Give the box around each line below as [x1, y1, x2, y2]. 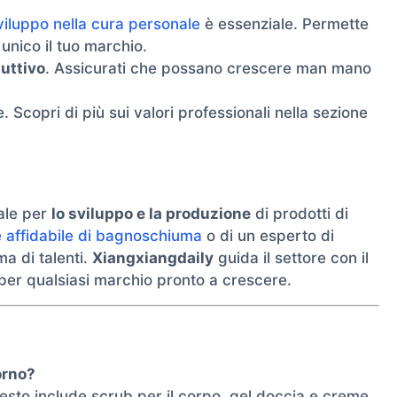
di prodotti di [251, 205, 348, 223]
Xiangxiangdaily [92, 249, 214, 268]
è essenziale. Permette [200, 15, 369, 34]
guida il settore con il [214, 249, 369, 268]
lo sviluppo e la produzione [51, 205, 251, 223]
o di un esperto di [202, 227, 334, 245]
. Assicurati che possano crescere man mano [45, 59, 371, 78]
